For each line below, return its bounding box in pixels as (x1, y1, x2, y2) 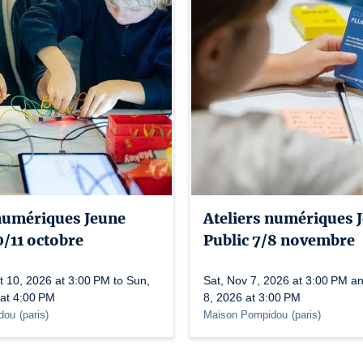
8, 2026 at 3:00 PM (203, 291, 301, 304)
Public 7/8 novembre (203, 231, 355, 250)
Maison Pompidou (203, 309, 288, 321)
